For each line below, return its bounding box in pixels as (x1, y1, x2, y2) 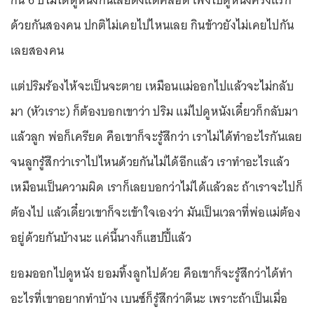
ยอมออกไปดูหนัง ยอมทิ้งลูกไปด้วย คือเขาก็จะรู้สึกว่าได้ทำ (11, 262, 293, 284)
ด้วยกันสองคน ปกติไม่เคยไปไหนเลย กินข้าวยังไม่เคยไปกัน (11, 14, 294, 36)
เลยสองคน (11, 39, 64, 61)
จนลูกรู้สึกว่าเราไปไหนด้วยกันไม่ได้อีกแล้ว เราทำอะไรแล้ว (11, 151, 289, 172)
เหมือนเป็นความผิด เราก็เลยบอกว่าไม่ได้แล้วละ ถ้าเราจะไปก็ (11, 176, 303, 198)
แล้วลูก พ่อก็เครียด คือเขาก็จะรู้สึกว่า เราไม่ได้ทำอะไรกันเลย (11, 125, 303, 147)
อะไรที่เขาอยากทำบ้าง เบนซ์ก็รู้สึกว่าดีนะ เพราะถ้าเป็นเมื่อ (11, 287, 287, 309)
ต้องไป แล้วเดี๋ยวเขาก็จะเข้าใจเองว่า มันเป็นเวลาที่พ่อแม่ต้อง (11, 201, 301, 223)
